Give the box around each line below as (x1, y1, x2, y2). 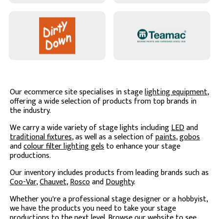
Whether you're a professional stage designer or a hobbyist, (10, 193, 208, 206)
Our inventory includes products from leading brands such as (10, 166, 209, 180)
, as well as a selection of (72, 131, 155, 144)
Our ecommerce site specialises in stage (10, 86, 145, 99)
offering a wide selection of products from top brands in (10, 95, 197, 109)
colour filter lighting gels (23, 140, 104, 153)
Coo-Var (10, 175, 36, 189)
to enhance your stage (104, 140, 180, 153)
